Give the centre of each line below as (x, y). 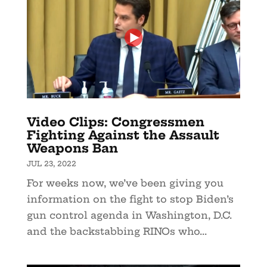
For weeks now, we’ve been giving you (125, 183)
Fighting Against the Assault (123, 135)
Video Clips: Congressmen (115, 122)
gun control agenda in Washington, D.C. (129, 215)
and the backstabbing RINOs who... (117, 232)
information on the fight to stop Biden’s (130, 199)
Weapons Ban (72, 148)
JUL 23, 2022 (51, 164)
